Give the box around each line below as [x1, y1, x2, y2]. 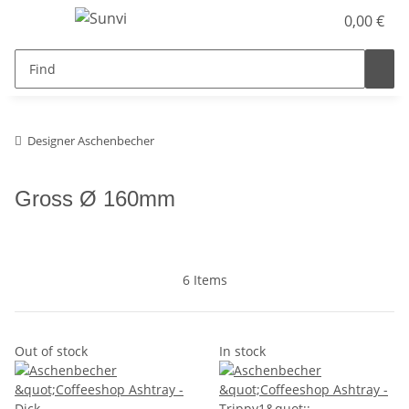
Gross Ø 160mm [15, 186, 175, 211]
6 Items [182, 271, 227, 288]
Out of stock [15, 342, 88, 360]
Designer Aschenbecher [27, 132, 154, 149]
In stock [219, 342, 266, 360]
